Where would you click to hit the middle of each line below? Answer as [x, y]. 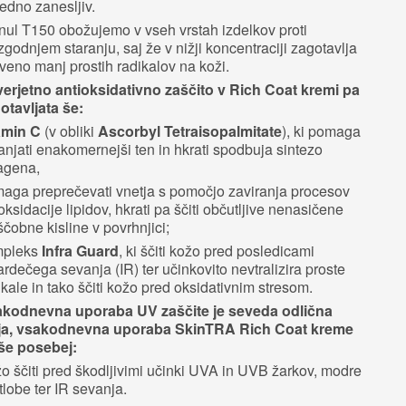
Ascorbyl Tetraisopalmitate [190, 130]
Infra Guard [80, 250]
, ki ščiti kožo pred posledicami [217, 250]
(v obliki [69, 130]
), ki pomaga [321, 130]
